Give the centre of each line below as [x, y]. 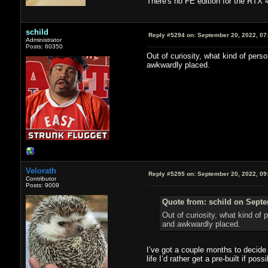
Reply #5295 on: [172, 173]
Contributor [41, 178]
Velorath [41, 170]
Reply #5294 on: [172, 35]
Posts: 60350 [44, 46]
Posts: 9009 [42, 185]
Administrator [43, 39]
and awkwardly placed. [201, 224]
